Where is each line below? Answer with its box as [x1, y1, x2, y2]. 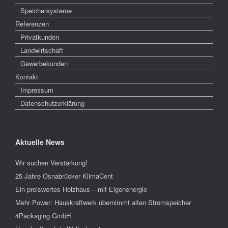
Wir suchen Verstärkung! [15, 157, 88, 167]
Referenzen [15, 18, 49, 28]
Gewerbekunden [20, 58, 68, 68]
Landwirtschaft [20, 45, 63, 55]
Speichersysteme [20, 5, 72, 15]
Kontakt [15, 71, 38, 81]
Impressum [20, 84, 53, 95]
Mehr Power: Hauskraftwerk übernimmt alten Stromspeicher [15, 197, 191, 207]
